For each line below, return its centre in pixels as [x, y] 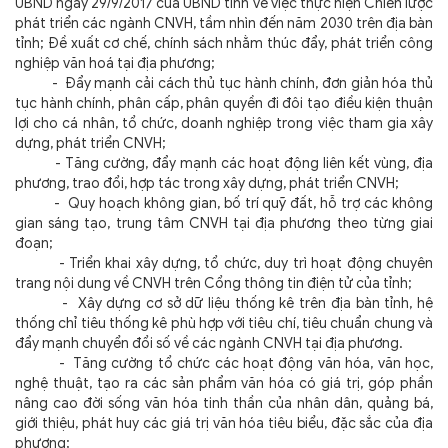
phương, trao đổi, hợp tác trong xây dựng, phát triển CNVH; [207, 183]
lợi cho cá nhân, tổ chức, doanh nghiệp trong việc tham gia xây [224, 123]
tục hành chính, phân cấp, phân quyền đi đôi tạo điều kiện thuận [224, 103]
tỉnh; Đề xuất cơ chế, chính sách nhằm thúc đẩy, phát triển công [224, 43]
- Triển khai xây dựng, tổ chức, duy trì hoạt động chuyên [224, 263]
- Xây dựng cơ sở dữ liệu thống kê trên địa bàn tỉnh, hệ [224, 303]
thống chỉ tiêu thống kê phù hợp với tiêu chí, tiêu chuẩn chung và [224, 323]
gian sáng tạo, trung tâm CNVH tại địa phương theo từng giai [224, 223]
